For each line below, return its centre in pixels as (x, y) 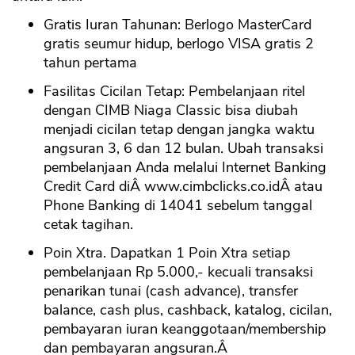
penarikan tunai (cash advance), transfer (171, 291)
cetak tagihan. (88, 224)
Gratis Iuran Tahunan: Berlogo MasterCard (177, 25)
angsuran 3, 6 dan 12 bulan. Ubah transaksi (183, 148)
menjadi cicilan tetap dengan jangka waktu (179, 129)
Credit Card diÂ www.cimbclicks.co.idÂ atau (183, 186)
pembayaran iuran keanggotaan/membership (185, 329)
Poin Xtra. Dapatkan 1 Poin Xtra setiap (167, 253)
